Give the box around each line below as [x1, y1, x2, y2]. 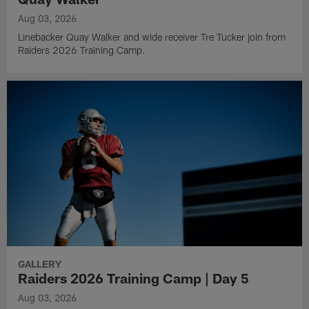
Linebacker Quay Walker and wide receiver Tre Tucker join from [18, 31, 286, 43]
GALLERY [18, 257, 62, 270]
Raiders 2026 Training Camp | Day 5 [18, 269, 250, 286]
